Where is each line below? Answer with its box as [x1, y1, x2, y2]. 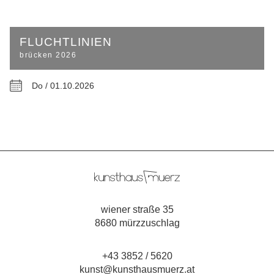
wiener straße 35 [100, 204, 174, 215]
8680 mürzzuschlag [94, 218, 180, 228]
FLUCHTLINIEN [20, 35, 112, 49]
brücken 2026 [20, 51, 76, 60]
